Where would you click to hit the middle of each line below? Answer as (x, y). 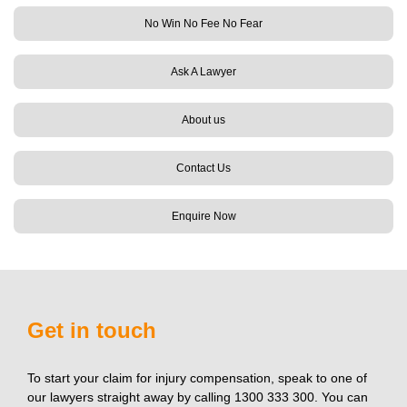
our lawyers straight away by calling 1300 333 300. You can (198, 397)
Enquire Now (203, 216)
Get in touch (92, 330)
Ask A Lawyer (203, 72)
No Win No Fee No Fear (203, 24)
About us (203, 120)
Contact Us (203, 168)
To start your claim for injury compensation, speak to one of (197, 378)
